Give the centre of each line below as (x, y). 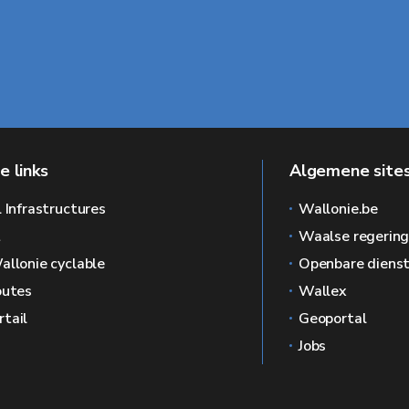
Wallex (323, 291)
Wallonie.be (339, 209)
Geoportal (333, 319)
